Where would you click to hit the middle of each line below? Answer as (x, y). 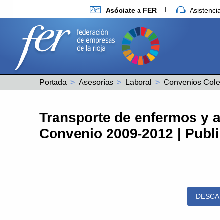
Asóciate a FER (131, 10)
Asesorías (96, 82)
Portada (53, 82)
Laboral (138, 82)
